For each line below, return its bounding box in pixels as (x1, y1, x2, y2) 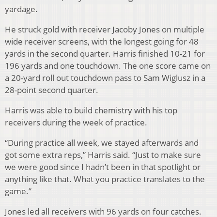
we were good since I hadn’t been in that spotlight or (5, 161, 201, 172)
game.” (5, 185, 31, 197)
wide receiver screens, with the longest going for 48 (5, 35, 199, 47)
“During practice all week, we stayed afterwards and (5, 137, 199, 148)
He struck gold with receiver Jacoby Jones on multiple (5, 23, 204, 35)
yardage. (5, 3, 40, 15)
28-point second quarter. (5, 84, 100, 95)
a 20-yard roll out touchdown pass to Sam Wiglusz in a (5, 72, 205, 83)
